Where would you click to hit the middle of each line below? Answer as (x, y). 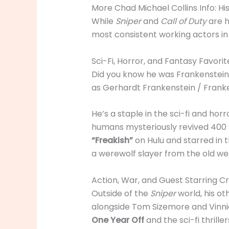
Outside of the (121, 194)
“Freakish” (112, 141)
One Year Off (118, 220)
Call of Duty (183, 21)
